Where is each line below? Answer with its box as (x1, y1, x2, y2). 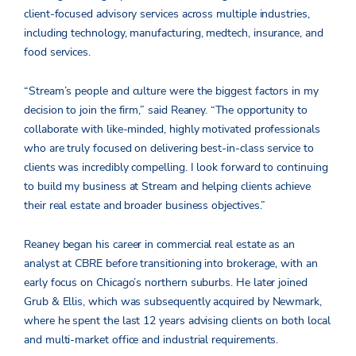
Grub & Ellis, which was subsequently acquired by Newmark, (24, 294, 323, 310)
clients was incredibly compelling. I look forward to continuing (24, 160, 328, 176)
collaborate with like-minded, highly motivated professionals (24, 122, 320, 137)
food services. (24, 44, 94, 60)
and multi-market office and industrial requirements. (24, 332, 282, 348)
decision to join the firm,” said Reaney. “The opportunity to (24, 103, 308, 118)
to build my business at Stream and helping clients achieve (24, 179, 311, 195)
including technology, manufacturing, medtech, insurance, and (24, 25, 323, 41)
